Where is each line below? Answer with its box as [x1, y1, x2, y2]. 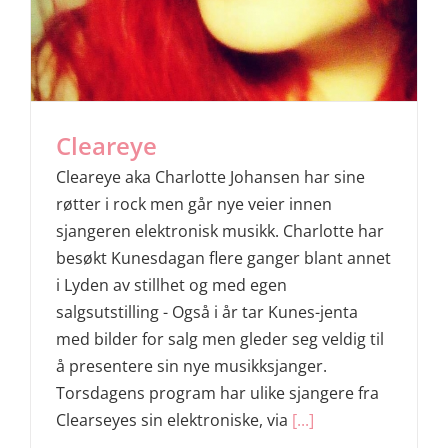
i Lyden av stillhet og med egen [56, 274, 287, 296]
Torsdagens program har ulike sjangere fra [56, 382, 379, 404]
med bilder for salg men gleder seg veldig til [56, 328, 384, 350]
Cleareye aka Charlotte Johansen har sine [56, 166, 365, 188]
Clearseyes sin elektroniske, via [56, 409, 292, 431]
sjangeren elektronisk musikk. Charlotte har [56, 220, 384, 242]
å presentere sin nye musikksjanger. [56, 355, 327, 377]
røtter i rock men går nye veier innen [56, 193, 332, 215]
